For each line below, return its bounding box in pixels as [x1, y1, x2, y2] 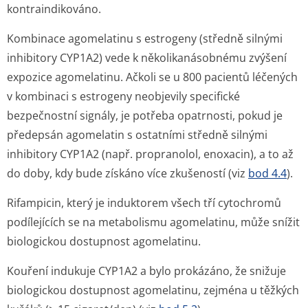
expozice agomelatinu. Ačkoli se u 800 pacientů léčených [7, 69, 298, 85]
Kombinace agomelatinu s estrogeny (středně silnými [7, 31, 283, 46]
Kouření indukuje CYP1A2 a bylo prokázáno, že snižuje [7, 263, 286, 278]
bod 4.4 [248, 166, 287, 181]
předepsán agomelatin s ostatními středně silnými [7, 127, 267, 142]
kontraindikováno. [7, 1, 101, 16]
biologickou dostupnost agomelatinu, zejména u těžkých [7, 283, 299, 298]
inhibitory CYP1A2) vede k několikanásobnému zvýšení [7, 50, 287, 65]
